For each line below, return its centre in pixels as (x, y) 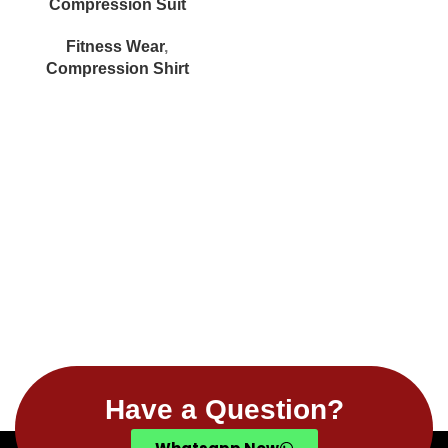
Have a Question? (224, 409)
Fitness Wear (115, 47)
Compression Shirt (117, 69)
